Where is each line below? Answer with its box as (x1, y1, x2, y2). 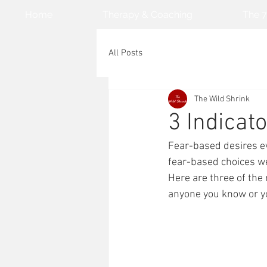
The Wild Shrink (194, 94, 250, 104)
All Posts (108, 47, 142, 58)
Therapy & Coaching (102, 9, 193, 20)
